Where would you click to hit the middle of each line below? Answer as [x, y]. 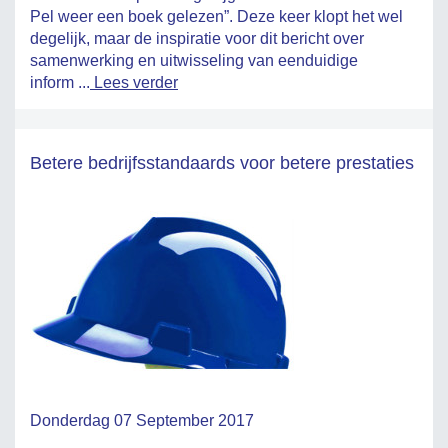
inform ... [60, 83]
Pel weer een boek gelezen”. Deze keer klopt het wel [216, 17]
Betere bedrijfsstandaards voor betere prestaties [222, 163]
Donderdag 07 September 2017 [142, 421]
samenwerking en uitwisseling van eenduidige [194, 61]
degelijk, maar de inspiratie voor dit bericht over [197, 39]
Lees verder [134, 83]
